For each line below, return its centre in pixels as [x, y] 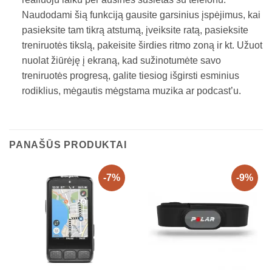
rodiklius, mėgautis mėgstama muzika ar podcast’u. [131, 91]
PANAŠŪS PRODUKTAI [68, 144]
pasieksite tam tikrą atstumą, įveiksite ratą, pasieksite [135, 30]
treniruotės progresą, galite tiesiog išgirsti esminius [130, 76]
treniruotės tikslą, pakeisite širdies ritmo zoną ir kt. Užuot [142, 46]
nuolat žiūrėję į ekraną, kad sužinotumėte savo [121, 61]
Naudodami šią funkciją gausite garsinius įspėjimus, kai [141, 15]
